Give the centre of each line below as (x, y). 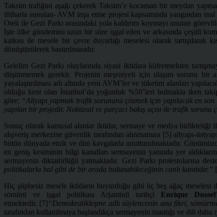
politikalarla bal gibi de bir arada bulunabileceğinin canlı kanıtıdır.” (108, 169)
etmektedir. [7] (26, 203)
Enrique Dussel (188, 194)
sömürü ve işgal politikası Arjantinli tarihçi (83, 194)
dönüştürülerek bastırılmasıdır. (50, 49)
